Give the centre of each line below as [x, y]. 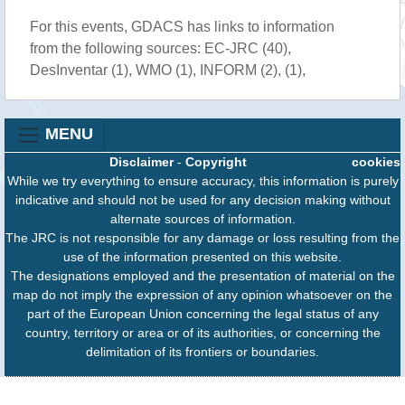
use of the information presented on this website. [202, 257]
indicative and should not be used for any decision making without [202, 200]
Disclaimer [141, 162]
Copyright [216, 162]
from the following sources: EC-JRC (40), [160, 48]
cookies [376, 162]
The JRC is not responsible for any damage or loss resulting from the [202, 238]
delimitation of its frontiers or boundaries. [202, 352]
